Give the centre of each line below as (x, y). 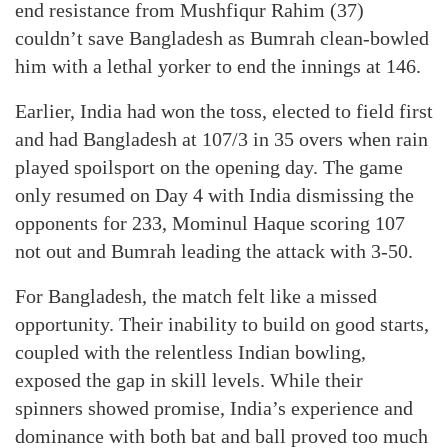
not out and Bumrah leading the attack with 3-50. (214, 251)
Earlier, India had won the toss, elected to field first (224, 111)
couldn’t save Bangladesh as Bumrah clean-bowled (222, 38)
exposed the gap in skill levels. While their (189, 380)
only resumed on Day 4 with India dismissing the (214, 195)
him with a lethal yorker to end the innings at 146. (218, 66)
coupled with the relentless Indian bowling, (190, 352)
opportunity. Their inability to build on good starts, (222, 324)
